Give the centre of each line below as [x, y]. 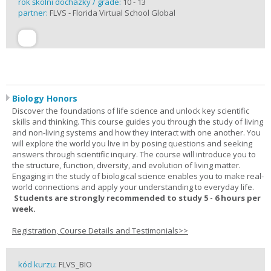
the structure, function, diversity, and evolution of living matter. [126, 165]
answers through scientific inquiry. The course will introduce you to [134, 154]
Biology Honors [45, 98]
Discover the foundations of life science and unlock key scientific [131, 111]
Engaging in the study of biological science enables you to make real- [138, 176]
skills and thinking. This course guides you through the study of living [138, 122]
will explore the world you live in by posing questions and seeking [132, 143]
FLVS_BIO [75, 264]
